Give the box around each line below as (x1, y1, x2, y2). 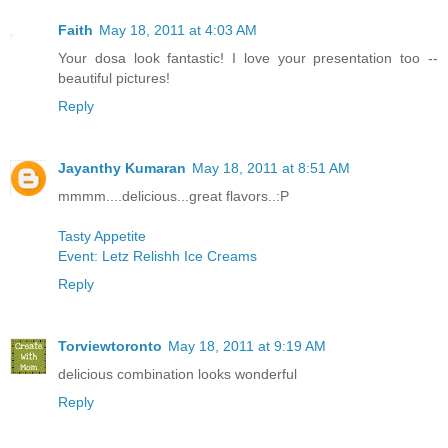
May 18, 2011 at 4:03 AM (99, 21, 257, 38)
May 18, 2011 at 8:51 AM (192, 159, 350, 176)
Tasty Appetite (58, 227, 146, 244)
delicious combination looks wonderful (58, 365, 297, 382)
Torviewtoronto (58, 337, 162, 354)
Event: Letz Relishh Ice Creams (58, 247, 257, 264)
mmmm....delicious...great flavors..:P (58, 187, 289, 204)
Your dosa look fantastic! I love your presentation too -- (58, 49, 438, 66)
